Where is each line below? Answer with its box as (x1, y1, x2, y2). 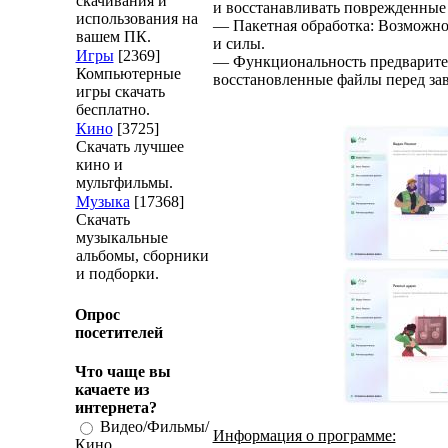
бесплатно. (75, 101, 150, 119)
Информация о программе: (212, 427, 396, 445)
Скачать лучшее (75, 138, 184, 156)
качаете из (74, 380, 149, 398)
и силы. (212, 35, 265, 53)
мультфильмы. (75, 174, 173, 192)
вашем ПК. (75, 28, 151, 46)
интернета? (74, 398, 157, 416)
